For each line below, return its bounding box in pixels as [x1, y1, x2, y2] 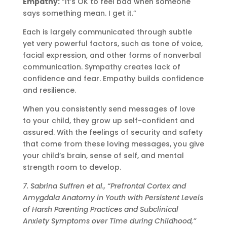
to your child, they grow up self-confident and [22, 115, 195, 126]
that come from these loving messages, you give [22, 138, 204, 149]
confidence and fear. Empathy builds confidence [22, 73, 204, 84]
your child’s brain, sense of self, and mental [22, 150, 184, 161]
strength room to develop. [22, 162, 121, 172]
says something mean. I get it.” [22, 8, 136, 18]
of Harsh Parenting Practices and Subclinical [22, 204, 178, 214]
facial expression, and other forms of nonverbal [22, 50, 201, 60]
